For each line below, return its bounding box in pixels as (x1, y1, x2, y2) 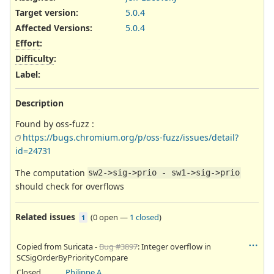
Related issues (15, 210, 75, 223)
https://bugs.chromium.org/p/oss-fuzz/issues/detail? (23, 131, 239, 143)
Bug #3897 (99, 240, 138, 252)
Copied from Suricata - (17, 240, 99, 252)
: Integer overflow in (138, 240, 211, 252)
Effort (15, 37, 40, 50)
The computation (15, 166, 87, 179)
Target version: (15, 6, 78, 18)
